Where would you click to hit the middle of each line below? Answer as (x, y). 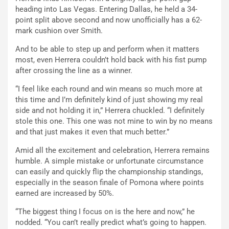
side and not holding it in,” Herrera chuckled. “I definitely (110, 111)
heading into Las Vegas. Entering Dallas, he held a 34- (106, 9)
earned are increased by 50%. (65, 193)
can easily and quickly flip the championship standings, (109, 172)
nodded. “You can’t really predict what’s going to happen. (111, 223)
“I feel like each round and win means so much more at (109, 89)
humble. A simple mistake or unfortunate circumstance (109, 161)
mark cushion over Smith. (59, 31)
